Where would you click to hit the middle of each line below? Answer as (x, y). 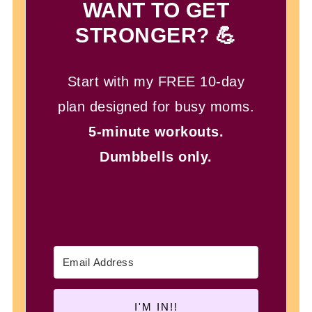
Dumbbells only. (156, 157)
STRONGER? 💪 (156, 35)
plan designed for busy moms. (156, 107)
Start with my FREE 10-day (156, 81)
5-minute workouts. (156, 132)
